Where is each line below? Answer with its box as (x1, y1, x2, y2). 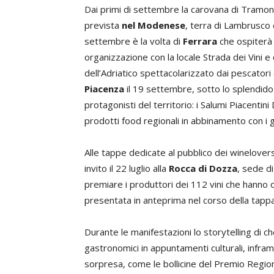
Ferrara (183, 35, 220, 47)
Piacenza (84, 83, 124, 95)
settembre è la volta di (84, 35, 183, 47)
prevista (84, 19, 122, 31)
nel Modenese (122, 19, 185, 31)
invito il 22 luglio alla (84, 162, 169, 174)
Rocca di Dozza (169, 162, 237, 174)
